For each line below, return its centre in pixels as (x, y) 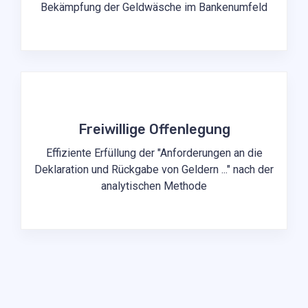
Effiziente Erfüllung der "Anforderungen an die (154, 153)
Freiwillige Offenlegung (154, 130)
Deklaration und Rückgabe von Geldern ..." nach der (154, 170)
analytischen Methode (154, 186)
